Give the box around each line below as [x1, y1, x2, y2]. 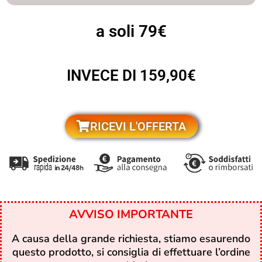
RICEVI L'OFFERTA [89, 119, 186, 133]
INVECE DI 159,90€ [66, 67, 196, 84]
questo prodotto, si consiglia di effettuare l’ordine [12, 244, 250, 259]
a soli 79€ [95, 22, 167, 41]
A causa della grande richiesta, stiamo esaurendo [12, 231, 250, 246]
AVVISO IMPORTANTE [69, 206, 193, 222]
